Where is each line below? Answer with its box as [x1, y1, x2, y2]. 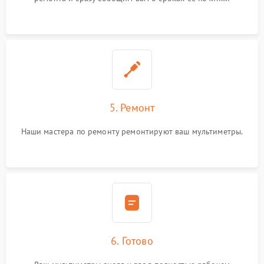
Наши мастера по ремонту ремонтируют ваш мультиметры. [21, 126, 243, 137]
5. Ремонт [109, 101, 155, 114]
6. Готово [111, 234, 153, 247]
